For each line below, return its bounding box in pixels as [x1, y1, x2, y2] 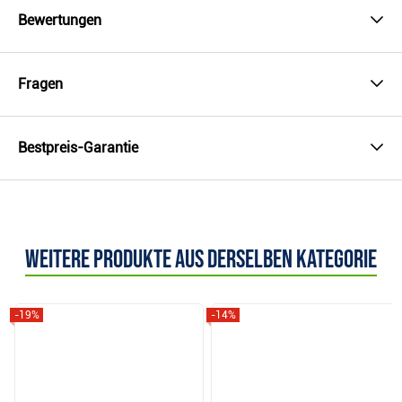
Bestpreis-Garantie [18, 139, 138, 157]
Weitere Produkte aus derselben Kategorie [25, 245, 377, 275]
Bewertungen [18, 12, 101, 30]
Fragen [18, 75, 63, 93]
